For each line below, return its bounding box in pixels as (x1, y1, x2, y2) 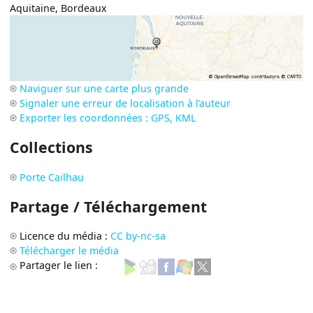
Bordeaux (61, 1, 108, 15)
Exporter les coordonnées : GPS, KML (20, 110, 196, 124)
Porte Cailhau (20, 170, 85, 184)
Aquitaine (10, 1, 56, 15)
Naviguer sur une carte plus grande (20, 81, 189, 95)
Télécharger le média (20, 244, 119, 258)
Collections (10, 137, 94, 158)
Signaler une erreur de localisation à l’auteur (20, 96, 231, 110)
